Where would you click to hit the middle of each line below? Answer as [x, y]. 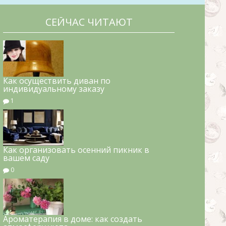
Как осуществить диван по [57, 81]
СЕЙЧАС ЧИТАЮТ [89, 22]
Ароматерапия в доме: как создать [73, 219]
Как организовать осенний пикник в [76, 150]
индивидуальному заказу [54, 89]
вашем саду [26, 158]
